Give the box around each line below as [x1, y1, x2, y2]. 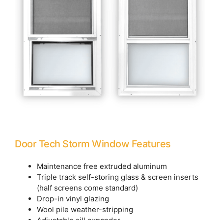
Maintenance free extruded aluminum [37, 162, 167, 171]
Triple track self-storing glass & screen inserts [37, 172, 198, 182]
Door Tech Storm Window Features [15, 138, 171, 150]
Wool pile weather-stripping [37, 205, 133, 215]
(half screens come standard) [37, 183, 138, 193]
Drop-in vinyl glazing [37, 194, 109, 204]
